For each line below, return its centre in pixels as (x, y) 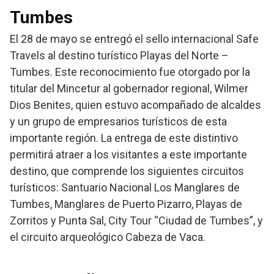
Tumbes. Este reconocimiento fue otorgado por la (130, 72)
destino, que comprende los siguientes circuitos (127, 171)
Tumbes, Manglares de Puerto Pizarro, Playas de (126, 204)
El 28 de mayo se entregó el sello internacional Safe (134, 39)
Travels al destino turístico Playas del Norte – (119, 56)
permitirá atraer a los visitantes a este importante (128, 155)
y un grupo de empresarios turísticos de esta (118, 122)
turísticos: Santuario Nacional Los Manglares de (125, 188)
